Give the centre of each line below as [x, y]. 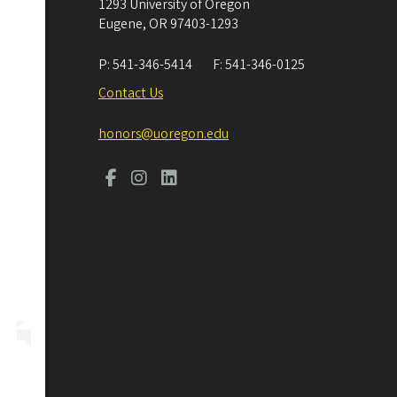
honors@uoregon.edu [163, 134]
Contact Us [131, 93]
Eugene [121, 24]
